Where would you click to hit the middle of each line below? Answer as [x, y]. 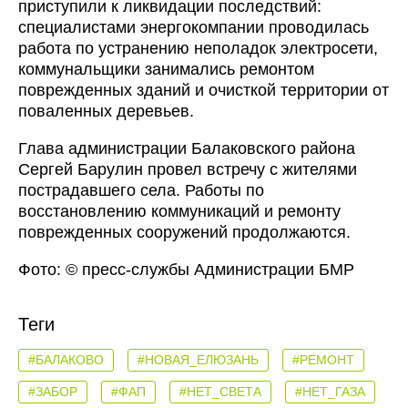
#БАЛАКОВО [66, 360]
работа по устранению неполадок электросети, [198, 49]
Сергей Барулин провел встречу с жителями [188, 170]
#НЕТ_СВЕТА [220, 392]
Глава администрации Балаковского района [187, 149]
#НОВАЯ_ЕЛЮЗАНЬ [198, 360]
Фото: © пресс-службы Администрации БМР [186, 270]
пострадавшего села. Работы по [141, 191]
